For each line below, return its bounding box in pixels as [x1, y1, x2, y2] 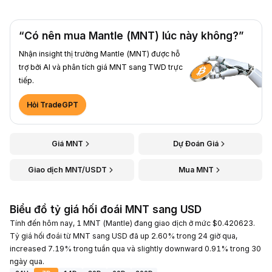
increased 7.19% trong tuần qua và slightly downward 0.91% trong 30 [10, 243, 261, 253]
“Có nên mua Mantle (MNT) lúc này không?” [19, 29, 243, 42]
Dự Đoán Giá [173, 138, 219, 148]
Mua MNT [178, 165, 214, 174]
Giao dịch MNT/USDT [28, 165, 107, 174]
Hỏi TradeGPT [27, 100, 78, 109]
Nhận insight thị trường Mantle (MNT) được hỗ [19, 49, 180, 58]
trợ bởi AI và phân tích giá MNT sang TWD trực [19, 62, 183, 72]
